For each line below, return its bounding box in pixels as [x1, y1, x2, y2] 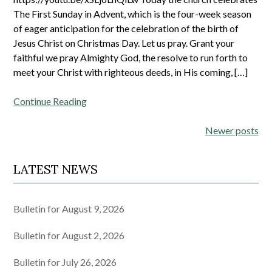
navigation [13, 138, 83, 157]
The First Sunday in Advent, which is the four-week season [13, 7, 252, 19]
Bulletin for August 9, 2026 [13, 202, 125, 214]
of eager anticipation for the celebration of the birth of [13, 22, 239, 34]
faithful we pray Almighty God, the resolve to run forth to [13, 51, 248, 63]
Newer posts [205, 124, 259, 136]
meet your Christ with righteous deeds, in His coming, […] [13, 66, 248, 78]
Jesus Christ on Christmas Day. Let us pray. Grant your [13, 36, 235, 49]
